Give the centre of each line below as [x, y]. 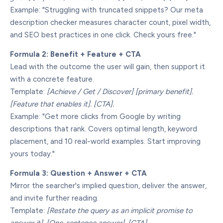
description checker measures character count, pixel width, [110, 22]
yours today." [32, 154]
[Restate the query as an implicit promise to [120, 211]
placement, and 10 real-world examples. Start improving [105, 141]
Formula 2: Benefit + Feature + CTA [75, 54]
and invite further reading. [54, 198]
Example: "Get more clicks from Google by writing [95, 116]
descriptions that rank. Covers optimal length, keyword [104, 129]
